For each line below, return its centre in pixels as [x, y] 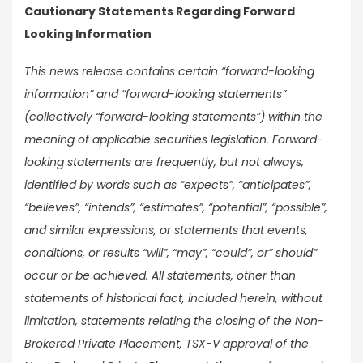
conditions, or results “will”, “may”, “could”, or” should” [171, 252]
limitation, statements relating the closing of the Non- [174, 320]
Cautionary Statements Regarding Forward [160, 12]
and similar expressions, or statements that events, [166, 230]
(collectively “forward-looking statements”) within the [173, 116]
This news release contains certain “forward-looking [169, 71]
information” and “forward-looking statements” [155, 94]
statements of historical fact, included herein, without [173, 298]
